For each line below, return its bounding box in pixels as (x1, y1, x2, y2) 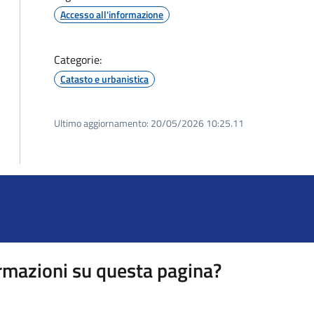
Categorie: (54, 51, 102, 68)
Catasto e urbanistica (60, 71, 149, 86)
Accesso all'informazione (60, 7, 163, 22)
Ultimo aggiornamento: (54, 116, 149, 130)
